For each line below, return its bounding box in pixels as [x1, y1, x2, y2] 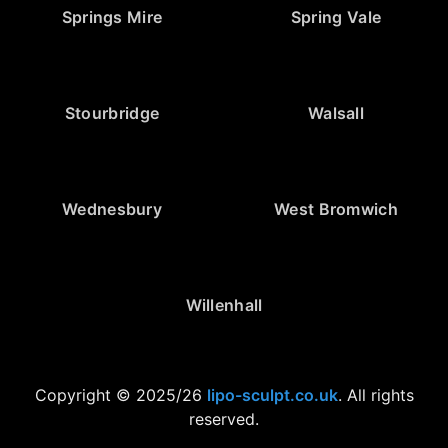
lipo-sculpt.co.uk [206, 384, 338, 405]
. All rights [337, 384, 414, 405]
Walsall [307, 102, 365, 123]
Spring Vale [290, 6, 382, 27]
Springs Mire [61, 6, 163, 27]
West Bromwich [274, 198, 398, 219]
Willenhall [185, 294, 263, 315]
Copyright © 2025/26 [34, 384, 207, 405]
